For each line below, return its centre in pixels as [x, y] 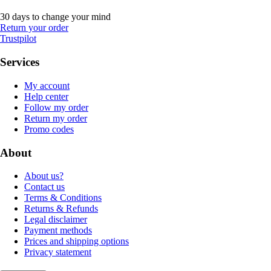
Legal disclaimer [56, 220]
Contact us [44, 187]
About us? [44, 176]
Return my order [56, 118]
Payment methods [58, 230]
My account [47, 85]
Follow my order [56, 107]
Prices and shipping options [77, 241]
